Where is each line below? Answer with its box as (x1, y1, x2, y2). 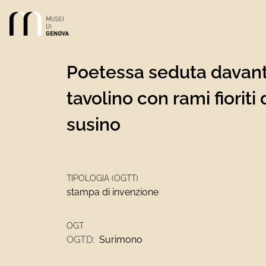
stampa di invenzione (66, 186, 159, 198)
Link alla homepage (9, 12, 94, 24)
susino (66, 114, 121, 135)
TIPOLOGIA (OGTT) (66, 173, 138, 183)
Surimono (99, 234, 142, 245)
